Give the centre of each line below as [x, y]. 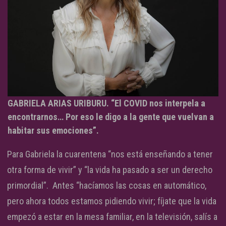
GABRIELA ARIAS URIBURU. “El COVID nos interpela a [106, 103]
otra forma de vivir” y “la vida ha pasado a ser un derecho [110, 169]
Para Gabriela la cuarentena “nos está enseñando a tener [110, 154]
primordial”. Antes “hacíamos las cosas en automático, [107, 185]
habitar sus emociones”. [53, 130]
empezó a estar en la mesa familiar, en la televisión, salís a [112, 216]
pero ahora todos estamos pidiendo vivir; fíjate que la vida [112, 201]
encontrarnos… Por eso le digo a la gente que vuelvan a [111, 117]
